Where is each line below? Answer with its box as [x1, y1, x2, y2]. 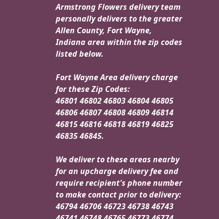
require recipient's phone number [56, 177, 182, 189]
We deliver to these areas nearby [56, 154, 179, 165]
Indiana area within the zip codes [56, 37, 182, 48]
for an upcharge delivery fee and [56, 166, 178, 177]
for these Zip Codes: [56, 84, 130, 95]
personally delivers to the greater [56, 13, 182, 24]
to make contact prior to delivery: [56, 189, 181, 200]
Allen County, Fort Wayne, [56, 25, 152, 36]
